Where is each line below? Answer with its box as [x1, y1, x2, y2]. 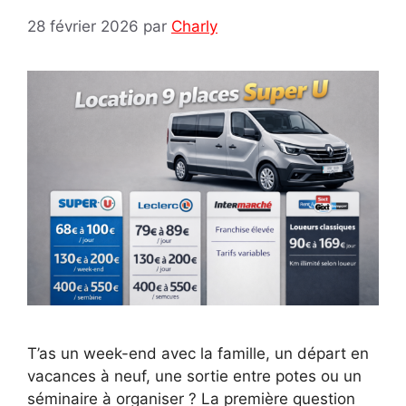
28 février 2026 [27, 17, 139, 36]
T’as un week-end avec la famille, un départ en [27, 344, 369, 363]
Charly [171, 17, 217, 36]
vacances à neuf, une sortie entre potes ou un [27, 367, 362, 386]
